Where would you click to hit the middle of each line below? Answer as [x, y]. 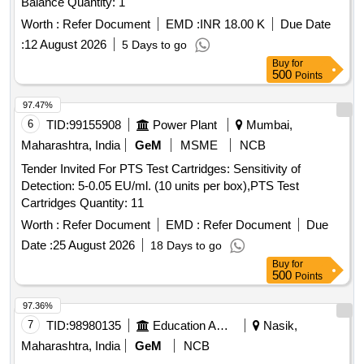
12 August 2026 [65, 45]
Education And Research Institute [222, 326]
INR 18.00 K [232, 24]
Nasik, [279, 326]
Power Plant [185, 125]
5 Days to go [154, 45]
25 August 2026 [94, 245]
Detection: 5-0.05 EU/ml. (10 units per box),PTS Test [160, 186]
